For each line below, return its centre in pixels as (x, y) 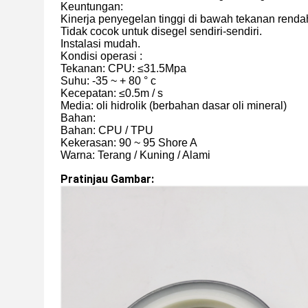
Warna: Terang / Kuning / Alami (135, 155)
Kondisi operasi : (101, 56)
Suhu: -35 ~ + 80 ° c (108, 81)
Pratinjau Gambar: (107, 179)
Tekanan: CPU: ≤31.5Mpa (123, 68)
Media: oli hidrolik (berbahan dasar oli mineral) (174, 106)
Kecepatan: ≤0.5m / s (112, 93)
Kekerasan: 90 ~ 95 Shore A (129, 143)
